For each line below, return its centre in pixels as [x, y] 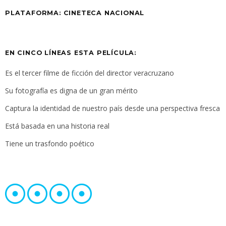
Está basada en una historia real [57, 126]
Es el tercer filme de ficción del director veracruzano [90, 73]
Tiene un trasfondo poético [50, 144]
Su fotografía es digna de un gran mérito [71, 91]
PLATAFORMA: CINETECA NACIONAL [75, 13]
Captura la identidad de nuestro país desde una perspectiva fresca [112, 108]
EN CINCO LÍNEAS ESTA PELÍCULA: [71, 53]
